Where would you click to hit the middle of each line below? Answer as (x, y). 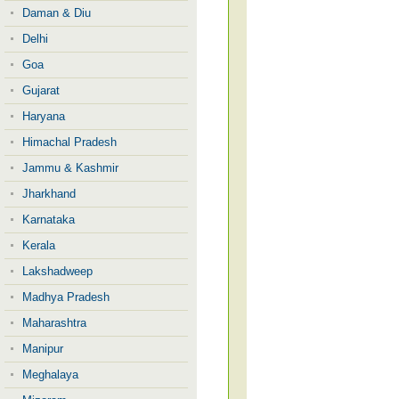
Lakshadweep (57, 271)
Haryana (44, 116)
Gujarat (41, 90)
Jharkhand (49, 194)
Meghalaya (50, 375)
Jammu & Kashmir (70, 168)
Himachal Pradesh (69, 142)
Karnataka (49, 220)
